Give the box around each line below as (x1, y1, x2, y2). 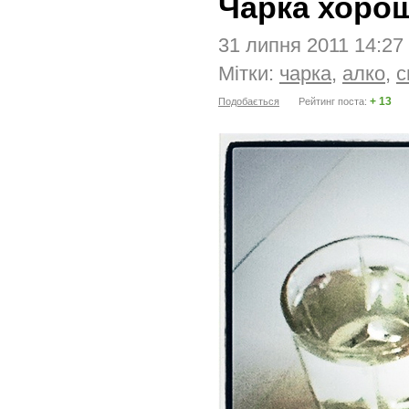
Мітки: (218, 62, 279, 85)
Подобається (218, 96, 279, 107)
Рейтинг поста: (299, 96, 370, 107)
